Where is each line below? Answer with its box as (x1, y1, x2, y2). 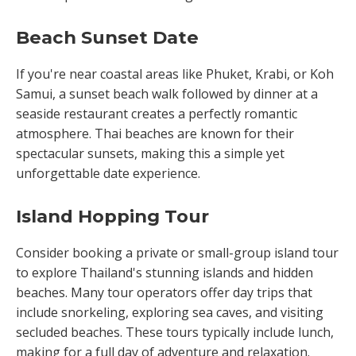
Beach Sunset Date (16, 26, 199, 48)
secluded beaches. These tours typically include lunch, (16, 323, 334, 341)
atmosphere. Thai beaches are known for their (16, 125, 294, 142)
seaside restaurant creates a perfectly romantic (16, 105, 297, 122)
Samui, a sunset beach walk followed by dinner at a (16, 85, 318, 103)
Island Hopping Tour (16, 205, 209, 227)
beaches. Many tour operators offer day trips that (16, 284, 312, 301)
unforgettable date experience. (16, 164, 200, 182)
